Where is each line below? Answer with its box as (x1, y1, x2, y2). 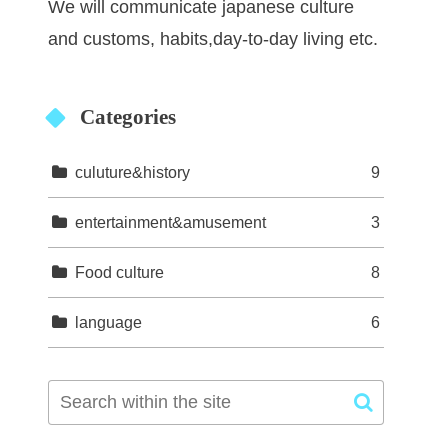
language (75, 312, 143, 331)
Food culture (75, 262, 165, 281)
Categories (79, 104, 176, 129)
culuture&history (75, 162, 191, 181)
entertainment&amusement (75, 212, 267, 231)
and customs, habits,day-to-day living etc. (48, 28, 378, 49)
